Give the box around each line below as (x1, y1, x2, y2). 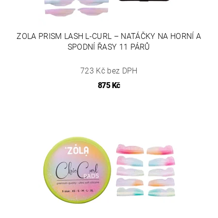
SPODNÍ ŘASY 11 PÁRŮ (67, 42, 150, 52)
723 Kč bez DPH (80, 66, 138, 75)
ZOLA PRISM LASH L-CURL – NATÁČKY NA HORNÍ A (17, 32, 201, 41)
